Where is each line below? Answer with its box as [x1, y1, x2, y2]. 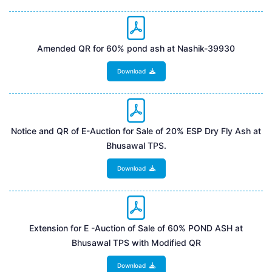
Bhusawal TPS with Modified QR [71, 237, 201, 248]
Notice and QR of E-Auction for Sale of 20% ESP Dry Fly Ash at [11, 125, 261, 136]
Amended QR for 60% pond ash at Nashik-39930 [37, 42, 235, 53]
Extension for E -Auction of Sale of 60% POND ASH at [29, 222, 243, 233]
